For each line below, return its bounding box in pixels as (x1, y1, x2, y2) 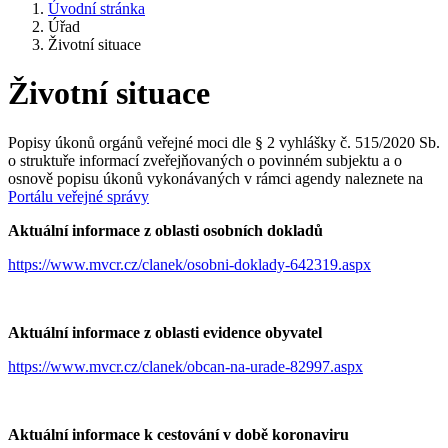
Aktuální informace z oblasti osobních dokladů (8, 221, 323, 239)
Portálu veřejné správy (8, 187, 149, 205)
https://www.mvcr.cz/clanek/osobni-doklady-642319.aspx (8, 255, 371, 273)
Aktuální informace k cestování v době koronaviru (8, 425, 349, 443)
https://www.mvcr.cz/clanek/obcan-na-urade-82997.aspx (8, 357, 363, 375)
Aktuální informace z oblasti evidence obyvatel (8, 323, 322, 341)
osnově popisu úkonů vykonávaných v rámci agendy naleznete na (8, 169, 423, 187)
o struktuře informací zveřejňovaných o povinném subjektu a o (8, 151, 402, 169)
